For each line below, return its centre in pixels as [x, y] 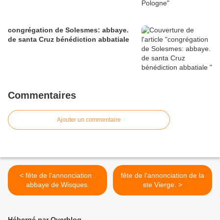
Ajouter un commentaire [89, 120]
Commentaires [42, 96]
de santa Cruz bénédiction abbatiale [69, 40]
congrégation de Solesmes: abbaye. [68, 30]
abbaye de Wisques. [57, 185]
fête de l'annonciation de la [163, 176]
